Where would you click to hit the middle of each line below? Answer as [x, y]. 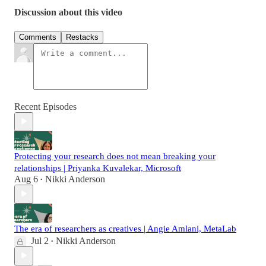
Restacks [82, 37]
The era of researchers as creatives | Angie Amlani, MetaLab [125, 228]
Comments [38, 37]
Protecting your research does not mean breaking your [115, 156]
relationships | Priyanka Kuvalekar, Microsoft [98, 168]
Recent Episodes [45, 106]
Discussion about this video [68, 12]
